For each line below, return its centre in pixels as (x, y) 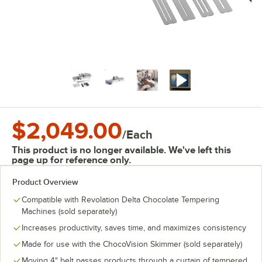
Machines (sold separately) (69, 211)
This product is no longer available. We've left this (121, 150)
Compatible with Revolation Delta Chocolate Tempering (120, 200)
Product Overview (45, 182)
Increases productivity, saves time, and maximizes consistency (134, 228)
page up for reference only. (71, 160)
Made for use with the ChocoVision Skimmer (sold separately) (132, 244)
